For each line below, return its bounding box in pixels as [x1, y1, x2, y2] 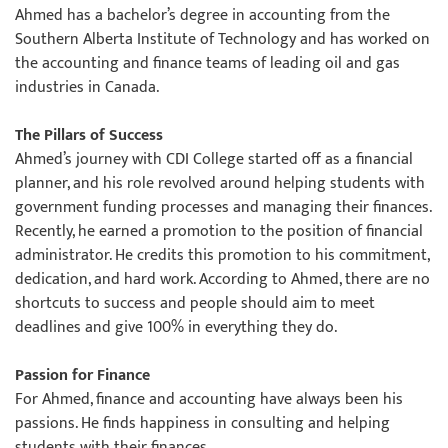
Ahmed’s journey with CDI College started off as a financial [15, 146, 413, 173]
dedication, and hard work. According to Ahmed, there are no [15, 266, 430, 293]
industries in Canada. [15, 74, 159, 101]
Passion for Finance [15, 362, 150, 389]
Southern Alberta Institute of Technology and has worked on [15, 26, 430, 53]
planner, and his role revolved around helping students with [15, 170, 425, 197]
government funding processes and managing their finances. [15, 194, 432, 221]
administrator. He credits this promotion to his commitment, [15, 242, 429, 269]
